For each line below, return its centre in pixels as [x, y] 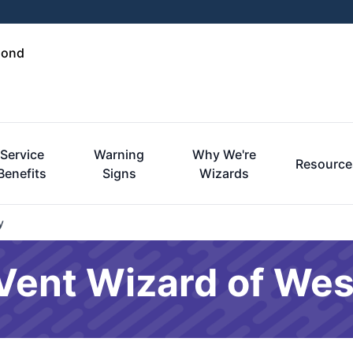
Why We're [225, 154]
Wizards [225, 173]
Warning [119, 154]
